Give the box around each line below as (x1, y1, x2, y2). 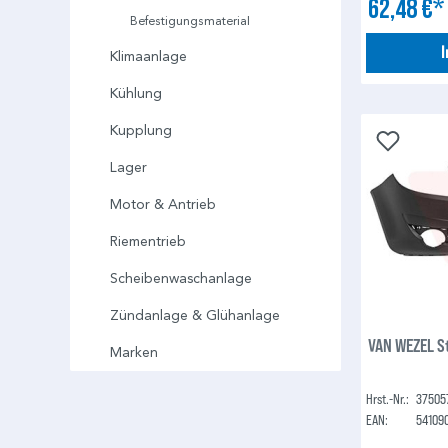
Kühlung (110, 85, 162, 103)
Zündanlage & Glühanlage (110, 307, 280, 325)
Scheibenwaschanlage (110, 270, 252, 288)
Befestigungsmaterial (130, 13, 250, 29)
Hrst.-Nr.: (366, 389, 410, 407)
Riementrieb (110, 233, 186, 251)
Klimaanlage (110, 48, 187, 66)
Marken (110, 344, 158, 362)
